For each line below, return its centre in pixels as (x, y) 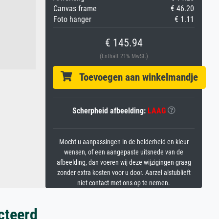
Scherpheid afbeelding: (110, 111)
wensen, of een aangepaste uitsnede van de (124, 152)
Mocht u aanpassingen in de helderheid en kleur (124, 142)
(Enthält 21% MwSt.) (124, 56)
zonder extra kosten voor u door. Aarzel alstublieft (124, 173)
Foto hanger (72, 19)
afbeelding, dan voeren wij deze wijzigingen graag (124, 163)
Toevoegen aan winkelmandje (135, 77)
